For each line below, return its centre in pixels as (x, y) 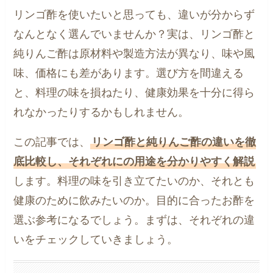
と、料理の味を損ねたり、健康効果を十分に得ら (134, 92)
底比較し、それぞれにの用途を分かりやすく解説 (134, 162)
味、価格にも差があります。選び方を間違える (129, 73)
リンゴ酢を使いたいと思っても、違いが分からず (134, 14)
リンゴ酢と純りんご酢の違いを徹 (174, 142)
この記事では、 (52, 142)
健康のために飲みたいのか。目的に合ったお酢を (134, 201)
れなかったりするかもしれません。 (101, 112)
